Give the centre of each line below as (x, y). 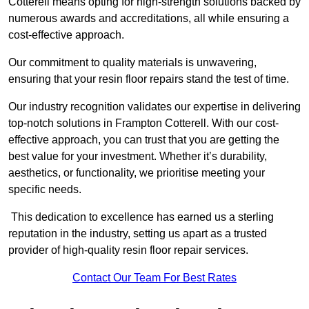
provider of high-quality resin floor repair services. (128, 250)
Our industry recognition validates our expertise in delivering (154, 107)
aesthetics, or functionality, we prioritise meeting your (137, 173)
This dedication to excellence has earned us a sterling (141, 217)
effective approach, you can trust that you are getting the (144, 140)
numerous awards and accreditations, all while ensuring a (149, 19)
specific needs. (45, 190)
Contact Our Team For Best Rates (154, 278)
